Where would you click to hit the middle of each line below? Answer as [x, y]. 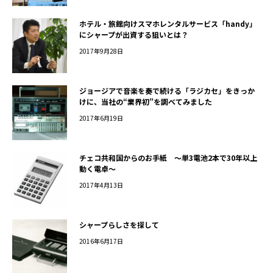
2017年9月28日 [101, 51]
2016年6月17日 [101, 241]
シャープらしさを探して [119, 225]
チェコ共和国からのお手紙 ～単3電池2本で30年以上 [168, 158]
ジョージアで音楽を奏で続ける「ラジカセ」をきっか [167, 91]
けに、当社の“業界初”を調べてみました [146, 102]
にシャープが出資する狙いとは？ [134, 35]
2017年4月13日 [101, 185]
